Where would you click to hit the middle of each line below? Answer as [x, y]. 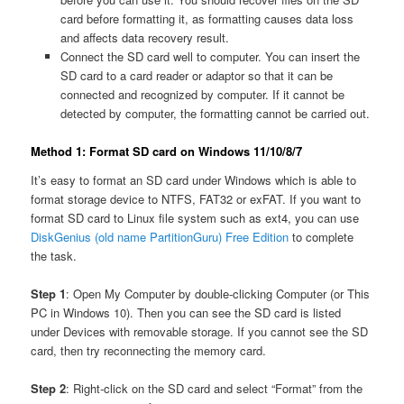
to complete [321, 236]
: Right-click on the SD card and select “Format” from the [215, 389]
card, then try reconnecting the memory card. [149, 350]
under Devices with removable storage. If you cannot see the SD [200, 331]
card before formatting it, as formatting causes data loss [207, 19]
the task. [54, 255]
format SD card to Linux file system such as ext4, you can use [195, 217]
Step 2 [49, 389]
